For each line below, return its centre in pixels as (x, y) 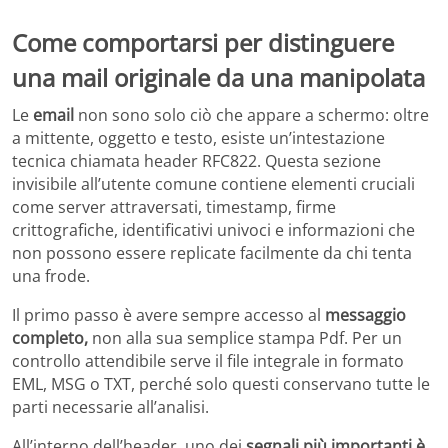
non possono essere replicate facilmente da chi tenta (212, 253)
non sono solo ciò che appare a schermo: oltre (251, 115)
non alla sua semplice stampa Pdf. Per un (245, 338)
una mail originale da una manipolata (218, 77)
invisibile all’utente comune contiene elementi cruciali (213, 184)
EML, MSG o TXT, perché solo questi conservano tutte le (221, 384)
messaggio (365, 315)
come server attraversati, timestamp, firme (174, 207)
